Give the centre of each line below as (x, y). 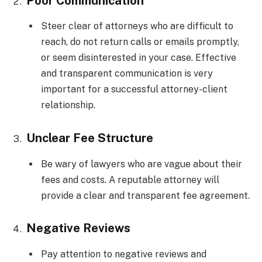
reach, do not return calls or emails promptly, (140, 42)
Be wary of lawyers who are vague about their (142, 164)
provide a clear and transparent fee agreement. (145, 195)
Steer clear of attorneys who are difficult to (137, 26)
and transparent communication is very (127, 74)
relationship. (68, 105)
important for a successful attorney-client (134, 89)
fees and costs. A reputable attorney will (130, 180)
